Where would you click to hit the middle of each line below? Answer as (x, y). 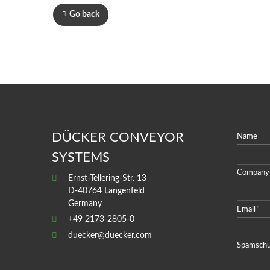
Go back (84, 14)
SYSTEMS (81, 158)
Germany (85, 203)
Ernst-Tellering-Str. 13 (108, 178)
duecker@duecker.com (110, 235)
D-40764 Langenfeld (107, 190)
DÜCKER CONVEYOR (118, 138)
